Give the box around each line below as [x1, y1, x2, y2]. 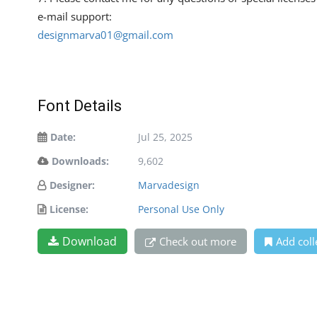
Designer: [50, 178, 95, 192]
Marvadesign [138, 178, 200, 192]
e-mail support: [38, 9, 112, 24]
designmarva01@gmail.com [38, 28, 173, 42]
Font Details [38, 97, 122, 115]
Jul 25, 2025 [138, 130, 192, 144]
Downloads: [52, 154, 109, 168]
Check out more [159, 234, 236, 249]
